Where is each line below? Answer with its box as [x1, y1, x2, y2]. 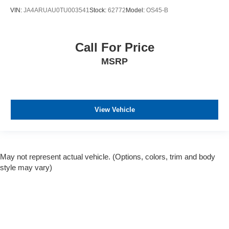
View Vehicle [94, 106, 135, 114]
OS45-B [146, 7, 168, 14]
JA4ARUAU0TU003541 [24, 7, 89, 14]
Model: [126, 7, 146, 14]
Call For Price [75, 40, 154, 54]
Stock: [89, 7, 108, 14]
